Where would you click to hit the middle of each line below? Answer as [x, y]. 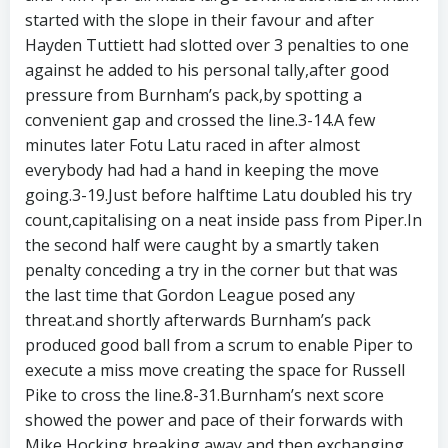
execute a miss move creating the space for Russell [215, 370]
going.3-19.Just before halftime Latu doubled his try [218, 195]
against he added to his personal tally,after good [207, 70]
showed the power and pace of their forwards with [214, 420]
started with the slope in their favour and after [199, 20]
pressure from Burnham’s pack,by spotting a [193, 95]
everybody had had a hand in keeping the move [202, 170]
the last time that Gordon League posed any [190, 295]
